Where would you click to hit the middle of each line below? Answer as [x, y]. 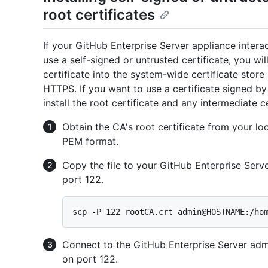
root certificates [99, 14]
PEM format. [90, 141]
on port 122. [90, 259]
